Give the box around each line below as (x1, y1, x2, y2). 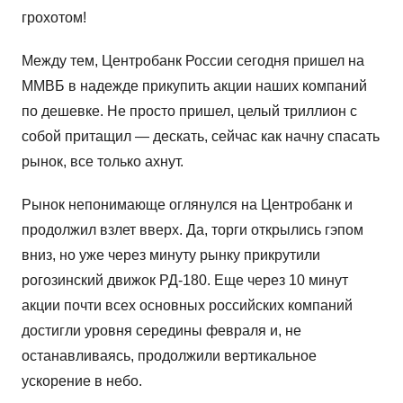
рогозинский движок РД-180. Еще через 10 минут (22, 273, 348, 289)
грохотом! (22, 10, 86, 26)
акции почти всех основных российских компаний (22, 298, 353, 314)
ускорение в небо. (22, 373, 142, 390)
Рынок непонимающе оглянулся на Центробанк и (22, 197, 353, 213)
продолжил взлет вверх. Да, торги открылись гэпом (22, 222, 363, 238)
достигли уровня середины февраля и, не (22, 323, 301, 339)
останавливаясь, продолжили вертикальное (22, 348, 317, 364)
